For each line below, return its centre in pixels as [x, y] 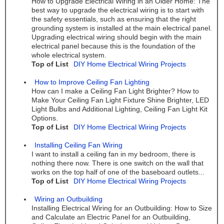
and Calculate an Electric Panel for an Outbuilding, [111, 217]
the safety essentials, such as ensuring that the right [113, 19]
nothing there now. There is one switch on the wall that [117, 163]
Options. [44, 118]
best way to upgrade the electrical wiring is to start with [117, 10]
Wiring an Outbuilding [68, 199]
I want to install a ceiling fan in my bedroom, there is [113, 154]
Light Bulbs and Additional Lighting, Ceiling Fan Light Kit [119, 109]
